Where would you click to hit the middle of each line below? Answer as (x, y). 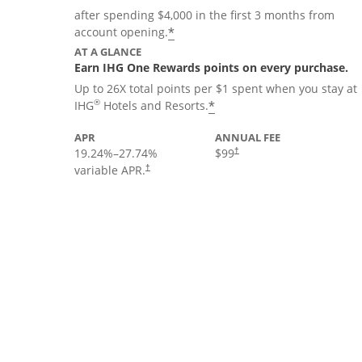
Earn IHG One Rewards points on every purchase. (211, 67)
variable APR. (110, 170)
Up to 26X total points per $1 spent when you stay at (216, 88)
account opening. (121, 32)
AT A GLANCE (108, 52)
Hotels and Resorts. (154, 105)
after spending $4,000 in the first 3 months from (204, 15)
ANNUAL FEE (248, 137)
